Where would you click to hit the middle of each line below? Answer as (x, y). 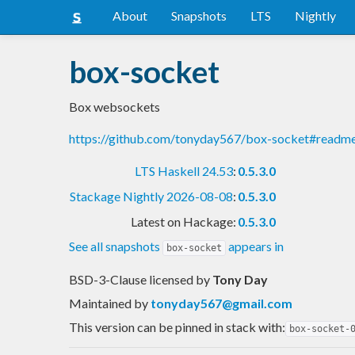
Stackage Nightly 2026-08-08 (151, 196)
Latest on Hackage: (183, 221)
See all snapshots (116, 246)
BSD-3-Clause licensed (132, 279)
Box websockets (115, 106)
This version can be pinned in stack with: (177, 326)
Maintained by (110, 303)
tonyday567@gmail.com (221, 303)
